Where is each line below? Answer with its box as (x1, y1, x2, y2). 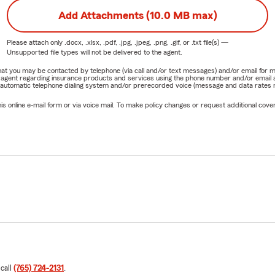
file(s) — (201, 38, 228, 46)
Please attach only (6, 38, 64, 46)
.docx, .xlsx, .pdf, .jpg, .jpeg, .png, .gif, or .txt (64, 38, 201, 46)
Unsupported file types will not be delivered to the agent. (6, 48, 182, 56)
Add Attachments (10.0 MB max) (58, 9, 217, 21)
